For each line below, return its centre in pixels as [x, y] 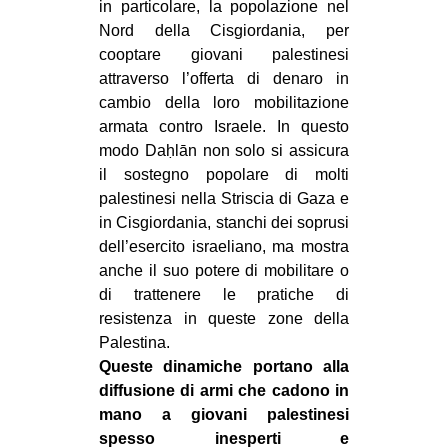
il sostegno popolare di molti [224, 174]
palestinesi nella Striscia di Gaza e [224, 198]
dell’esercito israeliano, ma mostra [224, 246]
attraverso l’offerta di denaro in [224, 78]
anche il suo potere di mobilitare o [224, 270]
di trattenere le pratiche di [224, 294]
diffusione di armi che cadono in [224, 390]
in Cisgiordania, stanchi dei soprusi [224, 222]
